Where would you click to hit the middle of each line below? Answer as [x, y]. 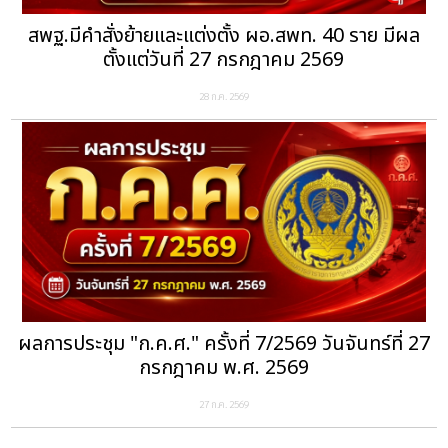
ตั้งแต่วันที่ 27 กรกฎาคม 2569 [224, 60]
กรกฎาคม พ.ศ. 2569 [223, 368]
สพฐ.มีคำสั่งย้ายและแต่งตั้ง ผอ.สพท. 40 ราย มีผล [223, 36]
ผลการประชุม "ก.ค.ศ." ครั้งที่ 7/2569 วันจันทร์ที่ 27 [223, 344]
